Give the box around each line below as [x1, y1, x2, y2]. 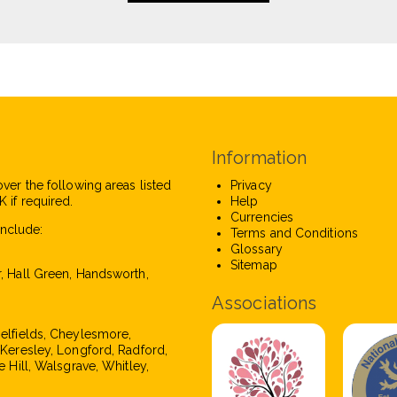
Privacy [230, 178, 272, 192]
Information [212, 146, 307, 168]
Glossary [230, 242, 283, 256]
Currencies [230, 210, 293, 224]
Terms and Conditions [230, 226, 358, 240]
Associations [212, 292, 317, 314]
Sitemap [230, 258, 277, 272]
